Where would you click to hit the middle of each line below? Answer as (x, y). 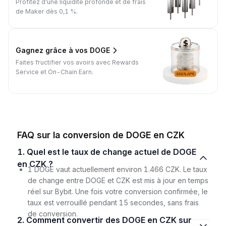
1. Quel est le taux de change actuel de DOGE (22, 152)
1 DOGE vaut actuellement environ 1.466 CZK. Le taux (117, 169)
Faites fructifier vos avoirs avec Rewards (77, 62)
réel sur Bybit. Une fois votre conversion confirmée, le (118, 191)
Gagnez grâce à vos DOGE (63, 50)
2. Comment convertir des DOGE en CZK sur (21, 220)
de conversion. (52, 213)
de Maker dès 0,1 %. (47, 12)
